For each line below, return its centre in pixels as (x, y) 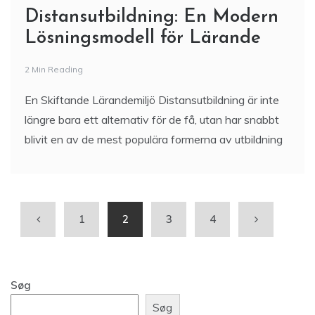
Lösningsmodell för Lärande (143, 38)
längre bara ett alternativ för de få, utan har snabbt (152, 120)
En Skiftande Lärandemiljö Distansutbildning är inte (152, 100)
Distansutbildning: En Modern (152, 17)
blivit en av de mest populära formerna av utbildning (154, 139)
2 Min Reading (54, 69)
